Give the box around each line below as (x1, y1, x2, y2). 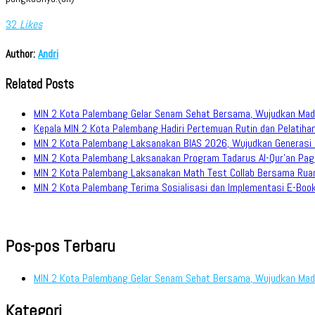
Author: (6, 46, 38, 62)
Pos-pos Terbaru (6, 234, 115, 257)
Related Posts (6, 76, 74, 94)
